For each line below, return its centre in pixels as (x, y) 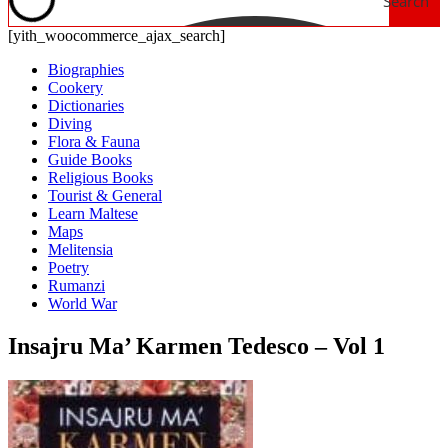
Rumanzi (76, 285)
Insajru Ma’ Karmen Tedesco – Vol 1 (196, 345)
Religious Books (100, 177)
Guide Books (90, 159)
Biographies (86, 69)
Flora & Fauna (94, 141)
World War (82, 303)
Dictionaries (86, 105)
